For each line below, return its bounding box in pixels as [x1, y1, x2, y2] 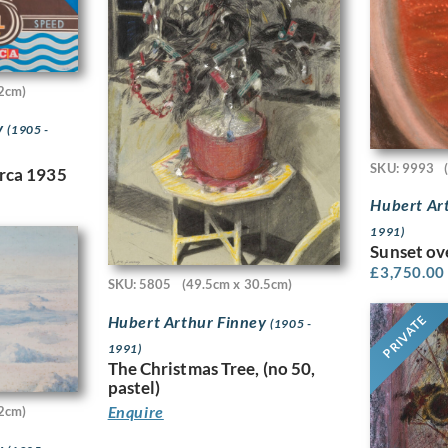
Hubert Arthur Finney [107, 311, 271, 331]
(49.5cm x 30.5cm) [181, 276, 293, 293]
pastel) [107, 376, 161, 398]
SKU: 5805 [107, 276, 172, 293]
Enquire [107, 401, 164, 421]
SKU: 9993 [370, 159, 435, 176]
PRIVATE [380, 312, 430, 362]
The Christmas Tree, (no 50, [107, 357, 316, 379]
